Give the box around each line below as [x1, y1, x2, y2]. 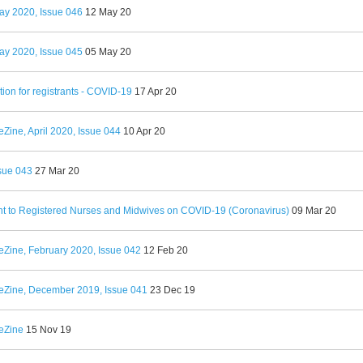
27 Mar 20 [35, 165, 79, 177]
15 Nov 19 [26, 324, 71, 335]
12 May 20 [85, 6, 131, 18]
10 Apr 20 [123, 126, 165, 137]
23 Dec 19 [150, 284, 195, 296]
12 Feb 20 [143, 245, 188, 256]
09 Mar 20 [292, 205, 336, 216]
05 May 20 [85, 46, 131, 58]
